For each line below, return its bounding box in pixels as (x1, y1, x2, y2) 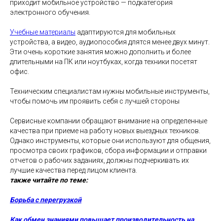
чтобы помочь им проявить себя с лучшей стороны (10, 97, 180, 105)
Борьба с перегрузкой (10, 196, 81, 204)
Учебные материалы (10, 28, 75, 36)
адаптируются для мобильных (75, 28, 176, 36)
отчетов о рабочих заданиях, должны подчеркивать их (10, 156, 189, 164)
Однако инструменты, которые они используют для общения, (10, 137, 211, 145)
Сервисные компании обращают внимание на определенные (10, 117, 207, 125)
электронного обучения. (10, 8, 90, 16)
